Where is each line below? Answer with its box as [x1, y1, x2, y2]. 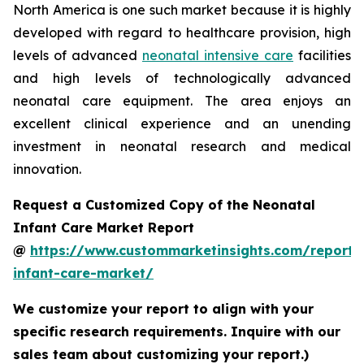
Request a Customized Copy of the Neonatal [13, 196, 315, 213]
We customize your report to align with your [13, 300, 314, 317]
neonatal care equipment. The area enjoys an [13, 92, 351, 109]
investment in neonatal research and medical [13, 137, 351, 154]
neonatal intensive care [142, 46, 293, 63]
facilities [293, 46, 351, 63]
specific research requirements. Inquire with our [13, 323, 340, 340]
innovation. [13, 160, 81, 177]
